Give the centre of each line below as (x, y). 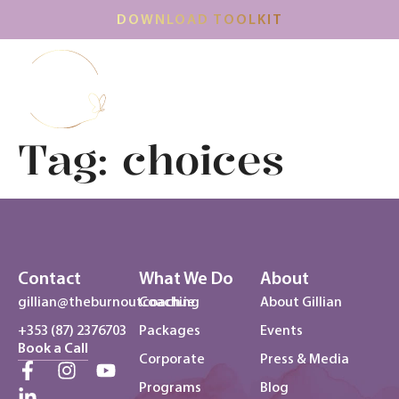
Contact (49, 278)
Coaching (169, 301)
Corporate (172, 358)
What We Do (186, 278)
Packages (170, 330)
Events (281, 330)
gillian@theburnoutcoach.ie (106, 301)
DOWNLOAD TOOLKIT (199, 19)
